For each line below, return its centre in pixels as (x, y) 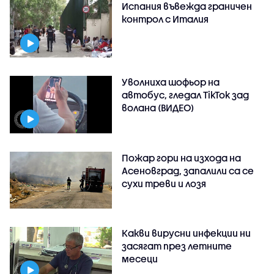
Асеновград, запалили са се (188, 170)
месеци (140, 259)
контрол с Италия (165, 19)
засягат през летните (177, 246)
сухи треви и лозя (164, 183)
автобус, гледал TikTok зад (186, 94)
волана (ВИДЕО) (158, 107)
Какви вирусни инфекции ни (187, 233)
